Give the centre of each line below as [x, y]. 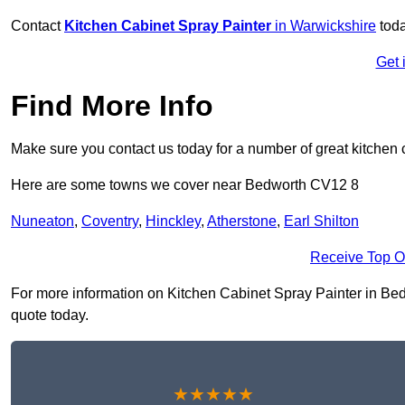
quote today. [50, 316]
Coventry [110, 221]
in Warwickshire [324, 26]
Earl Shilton [321, 221]
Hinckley [173, 221]
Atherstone [242, 221]
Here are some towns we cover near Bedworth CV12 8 [185, 185]
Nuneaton [42, 221]
